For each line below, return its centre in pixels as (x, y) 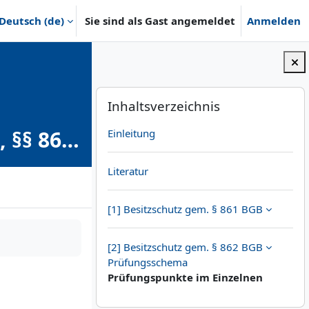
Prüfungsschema (148, 262)
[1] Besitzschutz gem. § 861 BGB (186, 209)
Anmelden (274, 21)
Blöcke (128, 99)
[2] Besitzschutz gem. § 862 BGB (186, 247)
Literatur (128, 171)
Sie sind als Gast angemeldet (160, 21)
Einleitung (132, 133)
